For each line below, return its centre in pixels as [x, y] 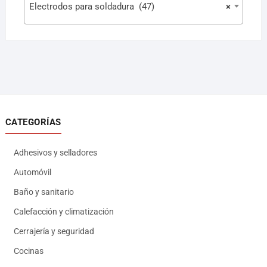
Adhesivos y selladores [55, 152]
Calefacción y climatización [63, 211]
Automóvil [32, 172]
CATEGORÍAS [33, 122]
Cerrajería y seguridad [54, 231]
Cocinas [28, 251]
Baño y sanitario [44, 192]
